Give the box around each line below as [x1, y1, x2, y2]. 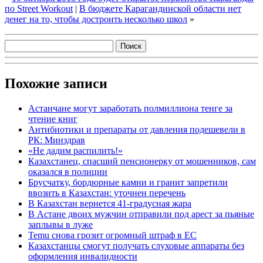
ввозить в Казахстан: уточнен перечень [28, 187, 186, 198]
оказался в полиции [28, 166, 107, 177]
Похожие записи [5, 75, 107, 91]
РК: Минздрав [28, 134, 85, 145]
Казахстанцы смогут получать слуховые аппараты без [28, 240, 244, 251]
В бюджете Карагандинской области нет [79, 4, 241, 14]
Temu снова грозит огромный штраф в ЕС [28, 230, 197, 240]
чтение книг [28, 113, 77, 124]
